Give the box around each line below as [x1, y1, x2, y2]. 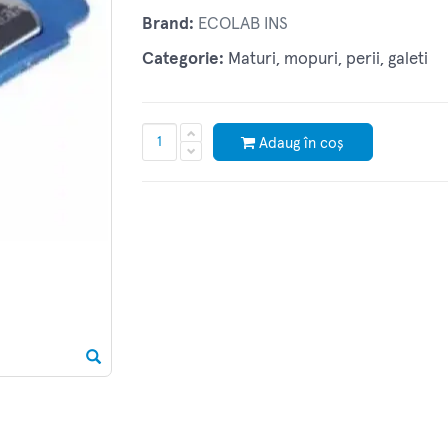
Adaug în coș [259, 135, 344, 151]
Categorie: [141, 51, 224, 69]
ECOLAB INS [197, 16, 288, 34]
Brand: [141, 16, 194, 34]
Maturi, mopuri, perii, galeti [227, 51, 428, 69]
